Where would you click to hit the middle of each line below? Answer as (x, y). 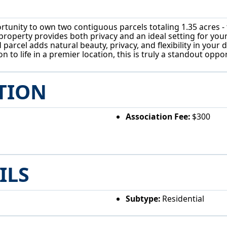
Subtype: (143, 199)
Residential (182, 199)
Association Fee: (158, 116)
